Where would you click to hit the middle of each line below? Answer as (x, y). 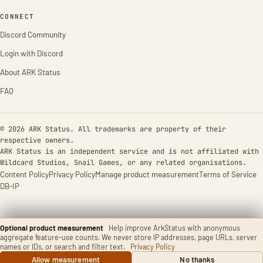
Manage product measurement (147, 174)
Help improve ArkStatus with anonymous (174, 228)
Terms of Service (228, 174)
